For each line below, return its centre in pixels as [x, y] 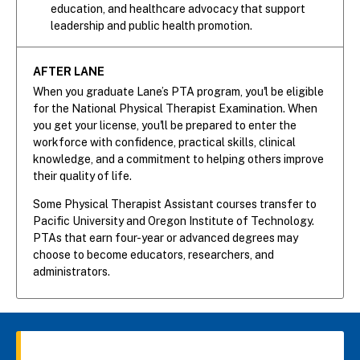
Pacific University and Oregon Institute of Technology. [174, 221]
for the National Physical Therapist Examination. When [175, 109]
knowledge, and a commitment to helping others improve [178, 160]
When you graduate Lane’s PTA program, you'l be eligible [178, 92]
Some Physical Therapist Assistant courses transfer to [175, 205]
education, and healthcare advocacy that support [178, 8]
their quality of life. [82, 176]
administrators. [72, 272]
